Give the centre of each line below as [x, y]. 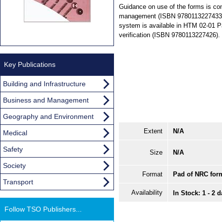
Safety [13, 149]
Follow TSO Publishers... [43, 209]
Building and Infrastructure [44, 83]
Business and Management [46, 100]
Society [14, 165]
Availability [147, 193]
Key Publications [30, 64]
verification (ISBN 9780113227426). [169, 35]
